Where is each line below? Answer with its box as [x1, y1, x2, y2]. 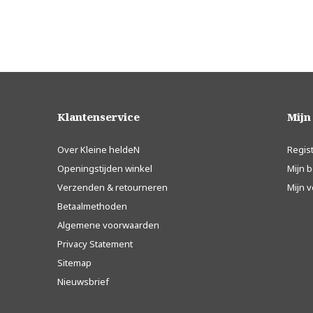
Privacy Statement [57, 238, 133, 251]
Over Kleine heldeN [57, 143, 140, 156]
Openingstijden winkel [57, 162, 152, 175]
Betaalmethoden [57, 200, 127, 213]
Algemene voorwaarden [57, 219, 159, 232]
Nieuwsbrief [57, 275, 109, 289]
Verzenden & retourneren [57, 181, 168, 194]
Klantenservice [57, 110, 140, 124]
